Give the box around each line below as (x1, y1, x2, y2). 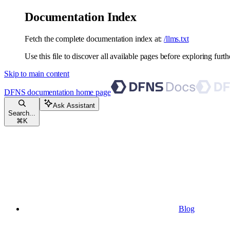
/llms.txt (164, 34, 189, 43)
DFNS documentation (4, 87, 74, 97)
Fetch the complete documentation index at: (25, 34, 162, 43)
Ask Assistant (53, 101, 95, 109)
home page (74, 87, 111, 97)
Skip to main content (4, 69, 69, 78)
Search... (8, 109, 35, 117)
